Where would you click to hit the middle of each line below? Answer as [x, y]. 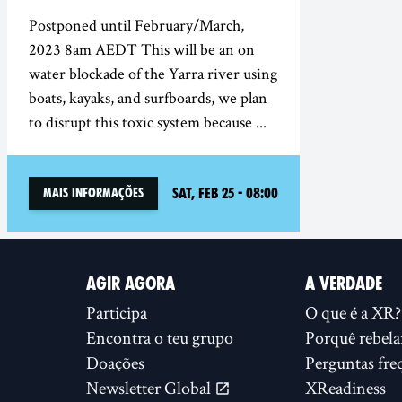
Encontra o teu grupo [160, 337]
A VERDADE [344, 284]
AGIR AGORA [131, 284]
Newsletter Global [150, 388]
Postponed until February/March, [136, 25]
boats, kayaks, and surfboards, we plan [148, 97]
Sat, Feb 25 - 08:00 [225, 193]
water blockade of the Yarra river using [153, 73]
